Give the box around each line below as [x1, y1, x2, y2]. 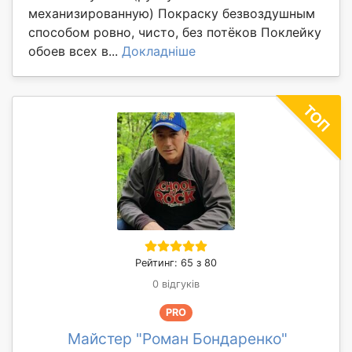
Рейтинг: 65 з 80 [135, 257, 217, 269]
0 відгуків [152, 278, 200, 291]
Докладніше [122, 43, 196, 60]
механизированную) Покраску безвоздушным [28, 5, 315, 22]
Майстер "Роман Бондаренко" [68, 328, 288, 348]
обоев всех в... [28, 43, 122, 60]
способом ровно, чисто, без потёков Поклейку [28, 24, 321, 41]
